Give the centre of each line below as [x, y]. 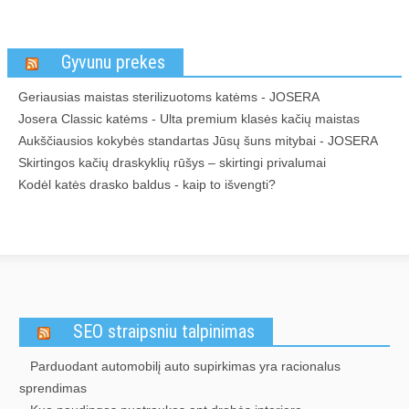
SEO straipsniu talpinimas [164, 331]
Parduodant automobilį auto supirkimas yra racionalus [185, 366]
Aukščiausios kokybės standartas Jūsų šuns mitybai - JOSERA [198, 141]
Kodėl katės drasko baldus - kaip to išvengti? [147, 184]
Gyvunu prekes [113, 62]
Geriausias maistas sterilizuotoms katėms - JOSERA [169, 97]
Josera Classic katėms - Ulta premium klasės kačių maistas [189, 119]
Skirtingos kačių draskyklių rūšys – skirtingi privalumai [172, 163]
